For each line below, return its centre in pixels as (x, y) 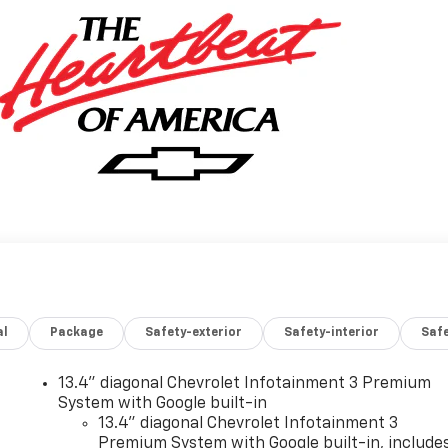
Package (77, 332)
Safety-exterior (194, 332)
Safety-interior (332, 332)
